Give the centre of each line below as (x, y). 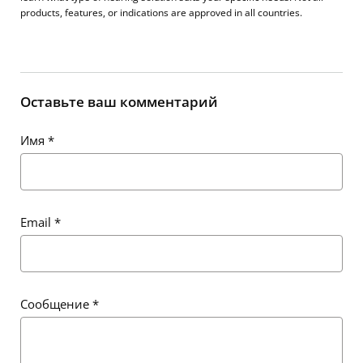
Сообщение (56, 304)
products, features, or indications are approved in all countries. (161, 13)
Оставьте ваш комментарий (119, 102)
